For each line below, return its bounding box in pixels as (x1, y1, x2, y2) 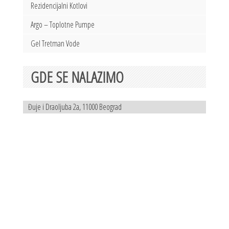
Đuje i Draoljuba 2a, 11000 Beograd (28, 101, 122, 112)
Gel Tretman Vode (31, 37, 80, 49)
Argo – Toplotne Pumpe (31, 18, 95, 30)
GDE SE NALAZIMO (31, 66, 124, 87)
